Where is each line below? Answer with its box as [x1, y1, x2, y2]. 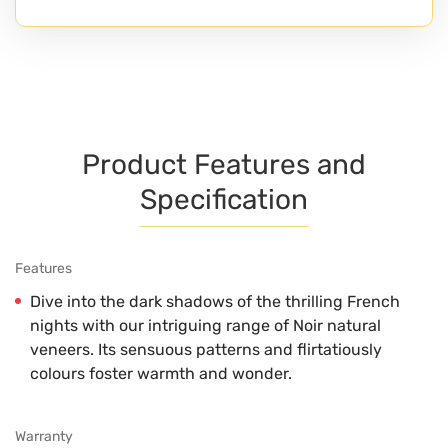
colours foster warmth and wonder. [30, 363, 292, 383]
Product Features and [82, 147, 366, 181]
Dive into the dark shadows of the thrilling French [30, 291, 400, 311]
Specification [140, 182, 308, 216]
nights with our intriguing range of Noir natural [30, 315, 381, 335]
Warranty [15, 427, 73, 445]
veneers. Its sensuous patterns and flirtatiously [30, 339, 382, 359]
